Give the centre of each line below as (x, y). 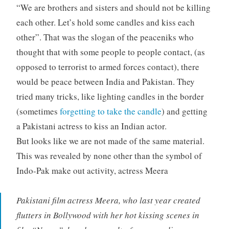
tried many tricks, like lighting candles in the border (110, 96)
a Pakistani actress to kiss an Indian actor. (91, 126)
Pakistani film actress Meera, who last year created (108, 200)
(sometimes (38, 111)
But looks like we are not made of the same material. (110, 141)
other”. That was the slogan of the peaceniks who (105, 37)
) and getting (184, 111)
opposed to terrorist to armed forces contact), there (108, 66)
